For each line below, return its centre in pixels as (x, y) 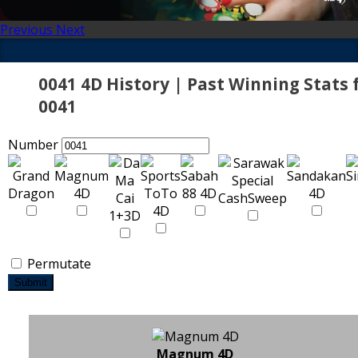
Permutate (58, 264)
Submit (31, 282)
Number (33, 145)
